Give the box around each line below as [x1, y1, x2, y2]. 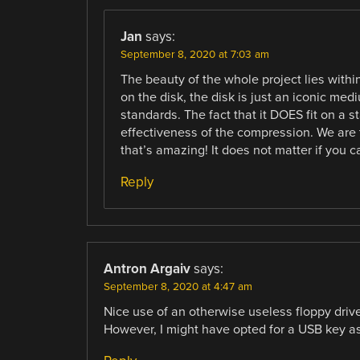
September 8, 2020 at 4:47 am [103, 280, 252, 294]
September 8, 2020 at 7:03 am [120, 47, 269, 61]
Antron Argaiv [103, 260, 190, 278]
